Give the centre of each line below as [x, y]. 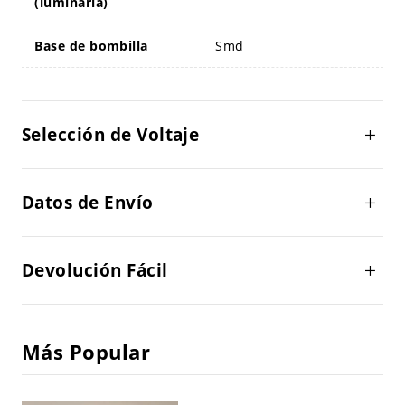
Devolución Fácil [94, 271]
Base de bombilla [91, 46]
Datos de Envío [87, 203]
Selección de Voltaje [110, 135]
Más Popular [86, 353]
